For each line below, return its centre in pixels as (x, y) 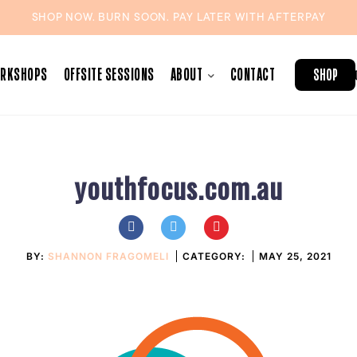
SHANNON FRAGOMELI (108, 256)
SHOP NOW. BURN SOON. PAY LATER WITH (150, 18)
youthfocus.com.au (178, 187)
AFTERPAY (297, 18)
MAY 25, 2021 (295, 256)
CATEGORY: (215, 256)
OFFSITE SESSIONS (109, 72)
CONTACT (252, 72)
